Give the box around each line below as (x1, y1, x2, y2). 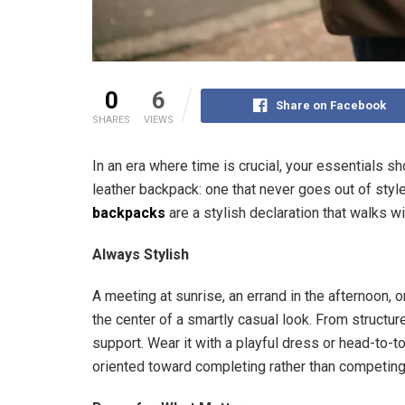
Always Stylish (92, 246, 189, 264)
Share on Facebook (276, 99, 387, 113)
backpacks (92, 204, 165, 222)
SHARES (92, 114, 130, 127)
